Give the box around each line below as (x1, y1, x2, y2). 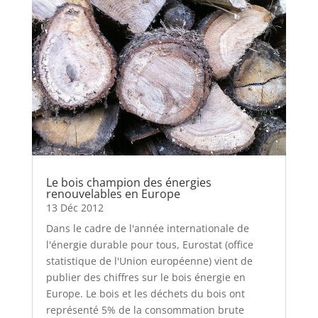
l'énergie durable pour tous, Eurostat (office (45, 238, 253, 252)
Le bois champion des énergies (45, 175, 212, 191)
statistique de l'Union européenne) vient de (45, 254, 253, 268)
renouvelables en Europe (45, 186, 180, 202)
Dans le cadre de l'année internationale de (45, 221, 249, 236)
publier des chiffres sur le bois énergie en (45, 270, 246, 285)
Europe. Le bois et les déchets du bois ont (45, 287, 245, 301)
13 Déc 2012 (45, 201, 104, 215)
